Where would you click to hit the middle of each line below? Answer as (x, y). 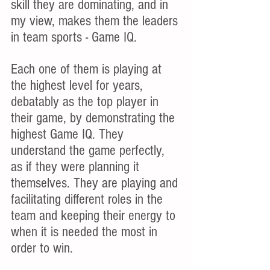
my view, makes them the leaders (96, 21)
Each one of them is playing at (88, 69)
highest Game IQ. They (69, 134)
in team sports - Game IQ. (74, 37)
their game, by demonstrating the (95, 118)
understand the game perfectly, (89, 150)
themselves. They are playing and (96, 183)
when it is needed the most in (86, 232)
